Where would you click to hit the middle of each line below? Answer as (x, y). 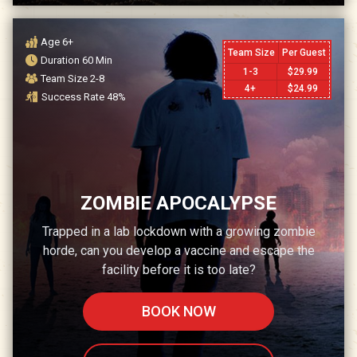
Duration (61, 61)
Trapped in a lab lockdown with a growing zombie (178, 232)
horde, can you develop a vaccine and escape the (178, 251)
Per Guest (304, 52)
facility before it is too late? (178, 270)
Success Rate (74, 97)
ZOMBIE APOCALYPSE (178, 204)
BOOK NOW (178, 312)
